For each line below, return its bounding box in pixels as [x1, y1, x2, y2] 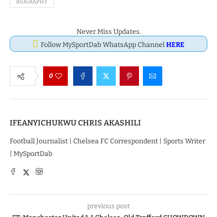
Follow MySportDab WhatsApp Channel [41, 41, 166, 49]
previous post [87, 202, 130, 211]
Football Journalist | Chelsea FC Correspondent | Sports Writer [10, 137, 205, 146]
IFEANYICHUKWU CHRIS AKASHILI [10, 118, 141, 128]
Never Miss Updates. [76, 28, 141, 36]
